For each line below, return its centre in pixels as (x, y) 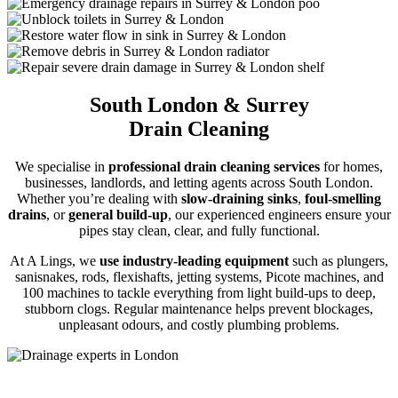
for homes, (351, 166)
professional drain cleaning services (214, 166)
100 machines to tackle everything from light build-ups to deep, (199, 292)
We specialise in (62, 166)
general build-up (118, 214)
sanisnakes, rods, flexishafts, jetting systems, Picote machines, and (199, 276)
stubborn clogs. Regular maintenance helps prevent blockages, (199, 308)
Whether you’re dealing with (97, 198)
